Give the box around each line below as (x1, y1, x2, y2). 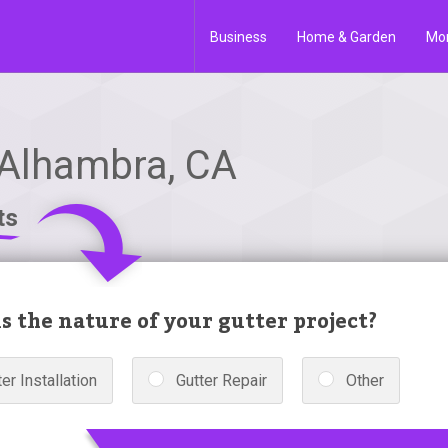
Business (210, 29, 267, 45)
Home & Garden (297, 29, 396, 45)
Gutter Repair (176, 371, 267, 390)
